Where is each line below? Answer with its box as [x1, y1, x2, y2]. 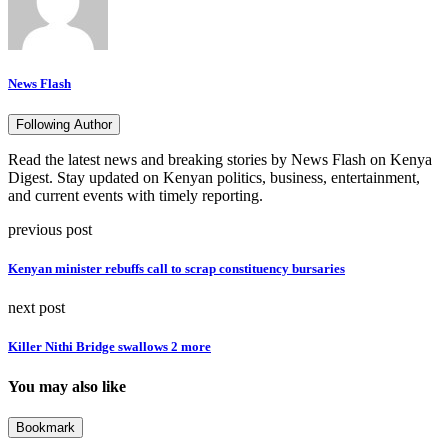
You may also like [8, 377, 126, 395]
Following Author [16, 116, 112, 132]
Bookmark [16, 419, 75, 435]
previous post [8, 220, 92, 238]
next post [8, 299, 65, 317]
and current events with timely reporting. [8, 186, 263, 204]
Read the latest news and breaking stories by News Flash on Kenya [8, 150, 432, 168]
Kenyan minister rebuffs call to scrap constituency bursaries [8, 261, 345, 277]
